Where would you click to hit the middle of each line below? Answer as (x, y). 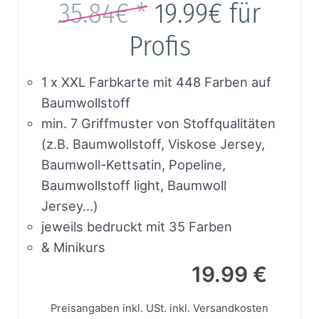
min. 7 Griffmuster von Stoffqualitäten (158, 123)
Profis (159, 46)
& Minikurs (73, 247)
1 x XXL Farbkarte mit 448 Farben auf (156, 82)
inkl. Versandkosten (219, 308)
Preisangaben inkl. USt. (109, 308)
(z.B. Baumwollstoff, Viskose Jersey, (153, 143)
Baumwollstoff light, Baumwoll (134, 185)
